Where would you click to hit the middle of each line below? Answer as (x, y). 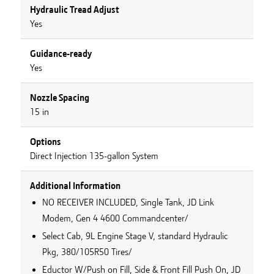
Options (45, 142)
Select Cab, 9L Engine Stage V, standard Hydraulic (135, 236)
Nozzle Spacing (59, 98)
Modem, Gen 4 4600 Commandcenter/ (115, 218)
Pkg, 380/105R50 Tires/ (87, 252)
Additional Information (75, 186)
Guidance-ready (61, 54)
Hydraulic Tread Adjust (74, 9)
